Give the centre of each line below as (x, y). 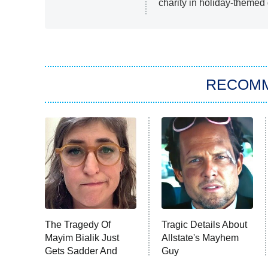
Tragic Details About (204, 225)
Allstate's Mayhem (200, 238)
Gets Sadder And (81, 251)
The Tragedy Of (78, 225)
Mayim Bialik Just (82, 238)
